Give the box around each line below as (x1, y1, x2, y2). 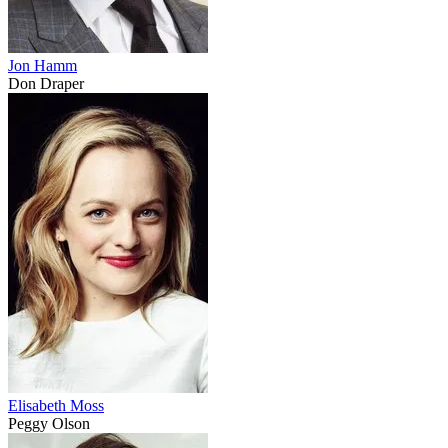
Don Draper (8, 75, 84, 93)
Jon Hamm (8, 57, 77, 75)
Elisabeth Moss (8, 397, 104, 415)
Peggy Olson (8, 415, 90, 433)
